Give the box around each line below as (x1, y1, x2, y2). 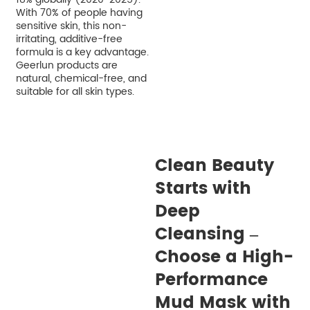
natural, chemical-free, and (15, 71, 147, 87)
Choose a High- (154, 244, 293, 272)
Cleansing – (154, 221, 258, 249)
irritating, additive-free (15, 31, 122, 48)
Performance (154, 266, 268, 295)
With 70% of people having (15, 5, 143, 21)
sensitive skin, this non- (15, 18, 127, 35)
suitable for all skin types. (15, 84, 134, 100)
